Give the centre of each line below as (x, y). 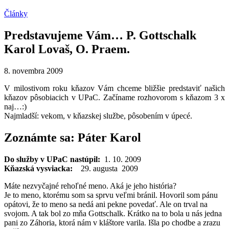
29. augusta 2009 (109, 168)
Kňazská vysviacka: (42, 168)
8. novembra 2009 (33, 71)
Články (16, 14)
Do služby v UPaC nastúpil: (52, 159)
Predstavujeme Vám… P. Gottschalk (100, 35)
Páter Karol (109, 137)
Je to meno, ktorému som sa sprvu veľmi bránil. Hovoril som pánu (111, 195)
